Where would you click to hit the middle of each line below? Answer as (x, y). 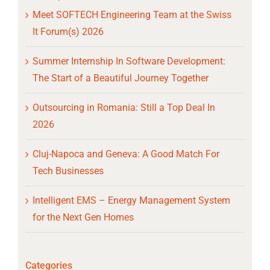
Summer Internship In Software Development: (129, 61)
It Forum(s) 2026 (68, 32)
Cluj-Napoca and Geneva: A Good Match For (126, 154)
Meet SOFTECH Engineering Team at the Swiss (132, 15)
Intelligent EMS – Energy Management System (131, 201)
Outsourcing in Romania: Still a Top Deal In (124, 108)
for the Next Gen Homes (83, 218)
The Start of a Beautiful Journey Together (120, 78)
